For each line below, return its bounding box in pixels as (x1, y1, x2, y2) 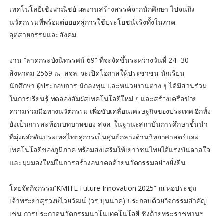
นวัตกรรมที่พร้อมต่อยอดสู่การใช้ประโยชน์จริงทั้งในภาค (9, 17, 175, 27)
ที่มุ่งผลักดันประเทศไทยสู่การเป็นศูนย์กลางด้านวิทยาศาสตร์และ (9, 132, 199, 142)
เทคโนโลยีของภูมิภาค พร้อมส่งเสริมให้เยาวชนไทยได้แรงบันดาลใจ (9, 145, 210, 155)
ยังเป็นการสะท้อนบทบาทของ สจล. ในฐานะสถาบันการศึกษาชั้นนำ (9, 119, 208, 129)
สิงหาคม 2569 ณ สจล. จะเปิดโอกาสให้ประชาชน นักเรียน (9, 68, 185, 78)
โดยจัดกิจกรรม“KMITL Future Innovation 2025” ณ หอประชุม (9, 183, 196, 193)
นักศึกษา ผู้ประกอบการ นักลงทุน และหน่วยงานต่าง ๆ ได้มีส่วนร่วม (9, 81, 207, 91)
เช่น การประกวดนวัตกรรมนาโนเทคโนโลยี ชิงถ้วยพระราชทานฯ (9, 209, 204, 219)
